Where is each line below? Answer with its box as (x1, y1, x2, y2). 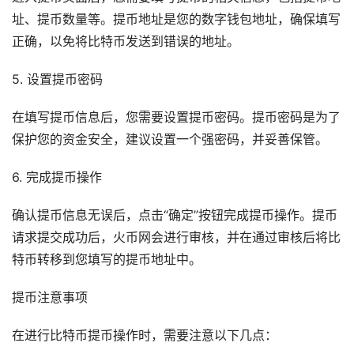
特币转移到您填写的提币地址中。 (12, 252, 201, 268)
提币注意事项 (12, 290, 88, 306)
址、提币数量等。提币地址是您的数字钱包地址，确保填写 (12, 12, 341, 28)
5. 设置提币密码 (12, 72, 103, 88)
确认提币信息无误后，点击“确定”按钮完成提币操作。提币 (12, 208, 337, 224)
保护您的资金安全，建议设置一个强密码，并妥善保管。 (12, 132, 328, 148)
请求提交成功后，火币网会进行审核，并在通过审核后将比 (12, 230, 341, 246)
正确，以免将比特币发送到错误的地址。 (12, 34, 239, 50)
